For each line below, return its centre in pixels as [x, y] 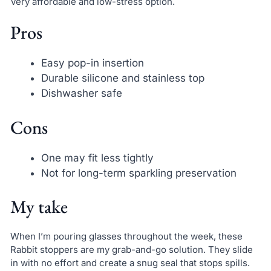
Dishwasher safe [81, 93]
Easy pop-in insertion [92, 63]
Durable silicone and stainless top [122, 78]
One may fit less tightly [97, 158]
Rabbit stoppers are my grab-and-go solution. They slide [131, 250]
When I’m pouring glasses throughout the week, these [126, 237]
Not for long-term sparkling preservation [139, 173]
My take [39, 207]
